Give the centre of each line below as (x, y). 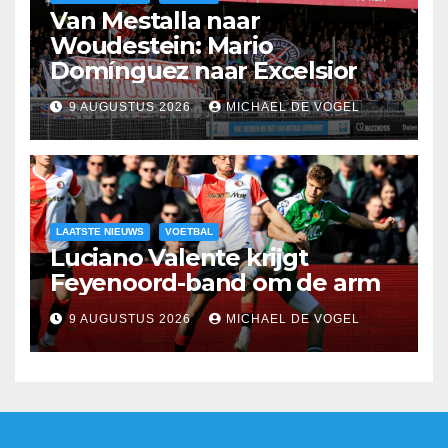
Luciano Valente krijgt (179, 257)
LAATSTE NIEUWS (100, 231)
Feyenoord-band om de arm (215, 282)
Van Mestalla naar (155, 20)
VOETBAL (189, 231)
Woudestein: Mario (161, 45)
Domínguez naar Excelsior (204, 70)
